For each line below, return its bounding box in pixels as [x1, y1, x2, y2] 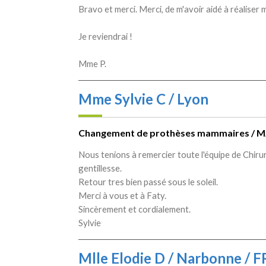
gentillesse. [78, 162, 122, 173]
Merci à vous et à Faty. [78, 189, 166, 201]
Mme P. [78, 58, 106, 69]
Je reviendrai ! [78, 30, 132, 42]
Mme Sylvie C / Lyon [78, 90, 208, 107]
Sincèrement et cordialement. [78, 203, 191, 214]
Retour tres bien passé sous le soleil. [78, 176, 218, 187]
